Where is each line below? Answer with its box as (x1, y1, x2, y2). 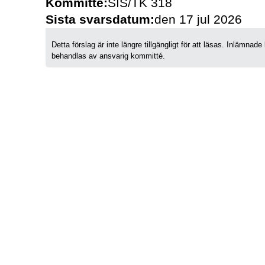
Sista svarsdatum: (46, 12, 154, 27)
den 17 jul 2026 (154, 12, 242, 27)
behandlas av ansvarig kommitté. (51, 51, 165, 60)
